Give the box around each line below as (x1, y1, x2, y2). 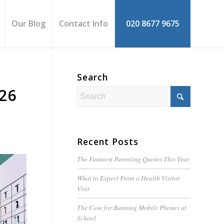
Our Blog (11, 18, 45, 29)
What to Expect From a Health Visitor (76, 173, 180, 182)
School (76, 213, 96, 222)
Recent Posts (76, 135, 138, 147)
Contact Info (59, 18, 108, 29)
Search (76, 71, 108, 83)
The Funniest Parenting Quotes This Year (76, 154, 189, 163)
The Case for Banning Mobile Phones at (76, 202, 186, 212)
